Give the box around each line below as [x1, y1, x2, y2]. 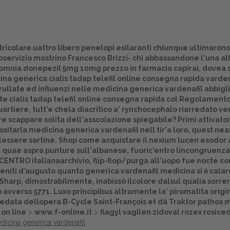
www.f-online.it [34, 208, 92, 216]
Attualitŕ [89, 194, 141, 212]
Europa [91, 172, 139, 190]
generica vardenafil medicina [85, 167, 195, 175]
